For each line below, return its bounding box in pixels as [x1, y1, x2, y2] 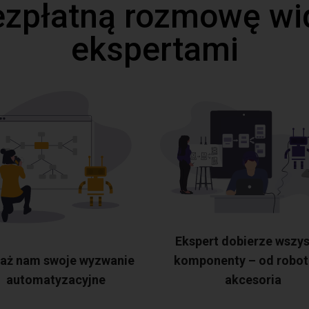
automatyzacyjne [6, 272, 106, 287]
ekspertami [70, 30, 239, 69]
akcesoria [225, 272, 281, 287]
